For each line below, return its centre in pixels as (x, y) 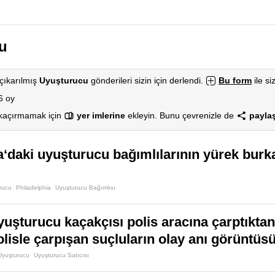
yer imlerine (101, 115)
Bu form (235, 80)
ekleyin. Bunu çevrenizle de (181, 115)
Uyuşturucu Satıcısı (61, 255)
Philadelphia (33, 188)
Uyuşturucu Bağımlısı (85, 188)
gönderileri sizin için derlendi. (147, 80)
